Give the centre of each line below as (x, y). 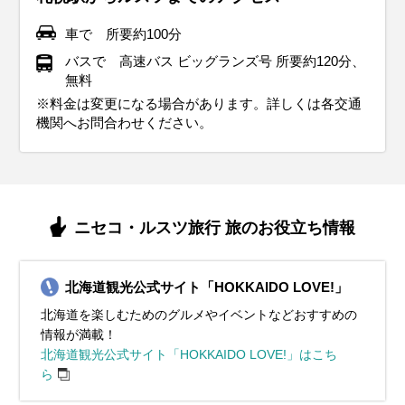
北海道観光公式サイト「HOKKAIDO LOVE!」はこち (188, 354)
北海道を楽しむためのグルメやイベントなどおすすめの (198, 314)
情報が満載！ (78, 334)
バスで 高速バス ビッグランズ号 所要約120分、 (215, 61)
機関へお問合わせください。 (125, 122)
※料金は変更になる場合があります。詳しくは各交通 (199, 103)
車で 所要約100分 (123, 34)
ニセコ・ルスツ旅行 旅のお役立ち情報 (214, 227)
